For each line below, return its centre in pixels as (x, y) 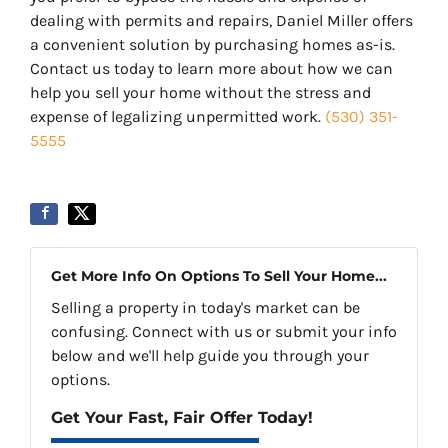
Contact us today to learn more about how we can (211, 69)
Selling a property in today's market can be (205, 308)
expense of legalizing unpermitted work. (177, 117)
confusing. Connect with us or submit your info (224, 332)
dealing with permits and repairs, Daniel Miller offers (221, 21)
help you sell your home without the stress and (200, 93)
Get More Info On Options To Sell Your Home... (219, 276)
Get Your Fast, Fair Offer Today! (182, 418)
